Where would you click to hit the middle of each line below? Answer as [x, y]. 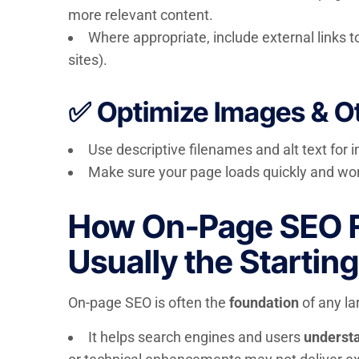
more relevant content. [140, 15]
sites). [87, 60]
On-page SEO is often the [148, 303]
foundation [264, 303]
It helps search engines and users [196, 337]
